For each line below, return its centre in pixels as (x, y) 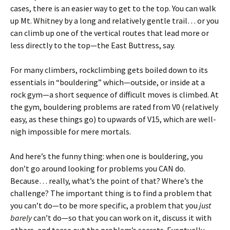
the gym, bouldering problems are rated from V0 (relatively (114, 107)
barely (21, 218)
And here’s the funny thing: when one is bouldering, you (107, 156)
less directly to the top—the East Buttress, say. (93, 45)
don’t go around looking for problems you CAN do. (98, 168)
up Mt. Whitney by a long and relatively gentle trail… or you (114, 21)
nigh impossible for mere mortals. (71, 131)
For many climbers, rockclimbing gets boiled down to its (109, 70)
